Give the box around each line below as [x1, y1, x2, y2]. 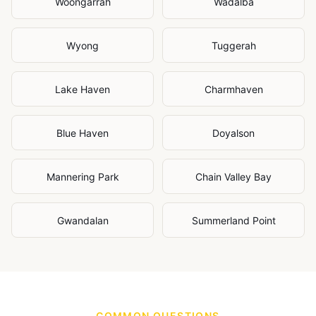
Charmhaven [204, 83, 263, 95]
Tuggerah [211, 39, 256, 51]
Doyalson [212, 127, 255, 139]
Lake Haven [55, 83, 110, 95]
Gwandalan [56, 214, 109, 226]
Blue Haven [56, 127, 109, 139]
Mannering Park [46, 171, 119, 183]
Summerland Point [191, 214, 276, 226]
